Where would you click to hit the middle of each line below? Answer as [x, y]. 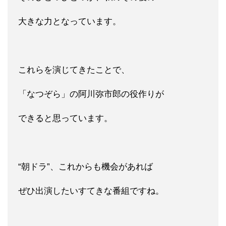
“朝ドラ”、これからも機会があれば [86, 166]
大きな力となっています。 [70, 21]
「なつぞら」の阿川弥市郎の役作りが [91, 94]
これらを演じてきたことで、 [74, 70]
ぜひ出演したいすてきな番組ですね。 [91, 191]
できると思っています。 [65, 118]
